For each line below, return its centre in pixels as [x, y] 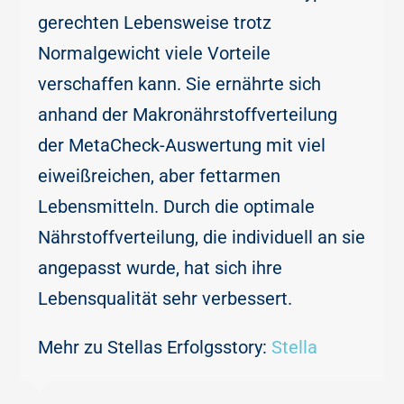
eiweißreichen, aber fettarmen [160, 176]
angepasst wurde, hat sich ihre [161, 268]
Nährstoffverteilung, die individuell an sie [202, 238]
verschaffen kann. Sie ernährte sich [180, 84]
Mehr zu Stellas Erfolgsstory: [155, 348]
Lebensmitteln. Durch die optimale [177, 207]
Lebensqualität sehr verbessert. [165, 299]
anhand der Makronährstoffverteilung [188, 115]
